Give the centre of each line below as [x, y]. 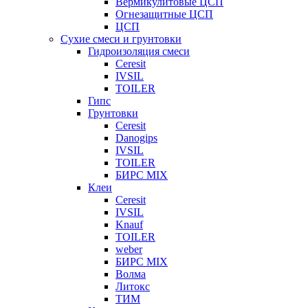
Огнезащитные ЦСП [164, 14]
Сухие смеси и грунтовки [121, 39]
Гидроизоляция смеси [139, 52]
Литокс [133, 287]
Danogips [136, 138]
